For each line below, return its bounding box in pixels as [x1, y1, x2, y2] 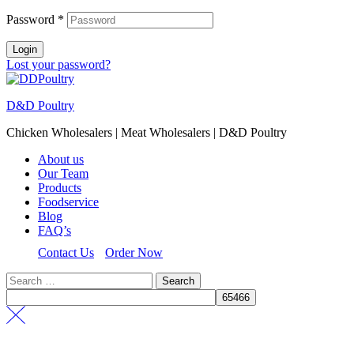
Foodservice [38, 194, 99, 209]
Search [6, 271, 40, 285]
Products [38, 180, 81, 194]
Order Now [105, 245, 163, 259]
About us [38, 152, 84, 166]
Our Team [38, 166, 88, 180]
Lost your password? [6, 57, 111, 71]
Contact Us [38, 245, 94, 259]
